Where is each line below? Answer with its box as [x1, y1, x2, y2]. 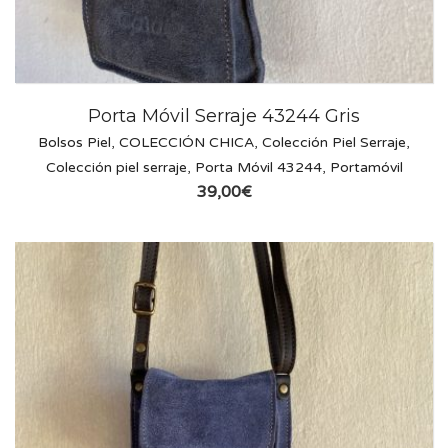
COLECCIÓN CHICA [119, 134, 254, 152]
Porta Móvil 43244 [194, 159, 322, 177]
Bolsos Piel [38, 134, 111, 152]
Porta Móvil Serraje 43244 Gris [88, 105, 360, 128]
